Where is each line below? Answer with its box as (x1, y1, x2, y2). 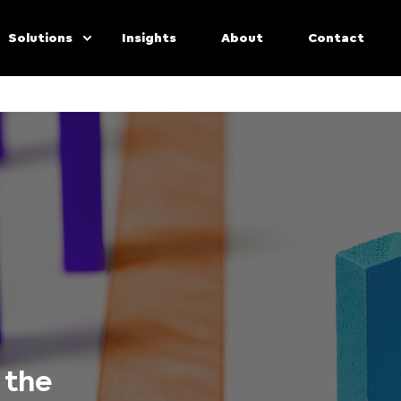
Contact (308, 32, 364, 44)
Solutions (8, 32, 73, 44)
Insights (122, 32, 176, 44)
